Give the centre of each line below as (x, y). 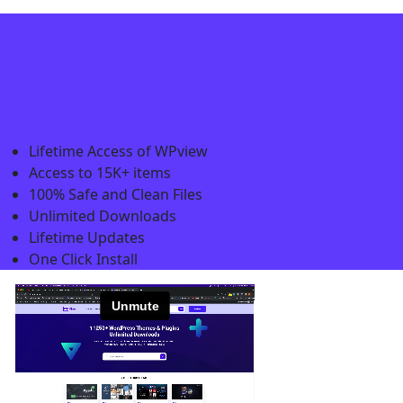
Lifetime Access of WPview (118, 151)
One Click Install (83, 259)
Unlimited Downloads (103, 215)
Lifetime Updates (87, 237)
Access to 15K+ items (100, 172)
